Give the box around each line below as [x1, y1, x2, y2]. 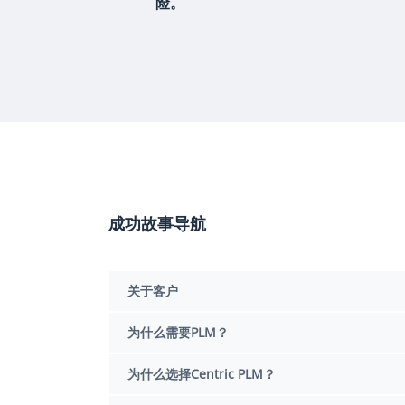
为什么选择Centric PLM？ [127, 365, 276, 382]
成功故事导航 [108, 212, 206, 234]
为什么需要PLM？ [127, 324, 229, 341]
